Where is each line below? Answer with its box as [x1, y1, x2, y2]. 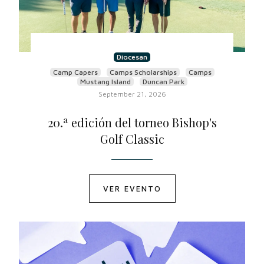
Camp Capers [52, 68, 98, 77]
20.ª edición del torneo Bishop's [47, 114, 217, 130]
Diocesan [117, 52, 147, 61]
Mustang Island [80, 77, 131, 86]
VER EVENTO [103, 184, 161, 193]
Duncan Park [142, 77, 184, 86]
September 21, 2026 [98, 90, 166, 98]
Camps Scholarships [109, 68, 177, 77]
